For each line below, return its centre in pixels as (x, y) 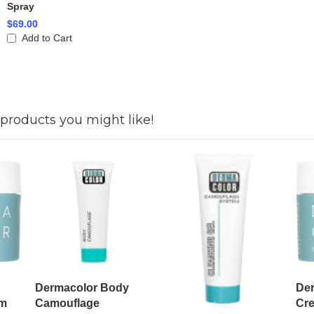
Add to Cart (47, 38)
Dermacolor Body (82, 288)
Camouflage (67, 303)
